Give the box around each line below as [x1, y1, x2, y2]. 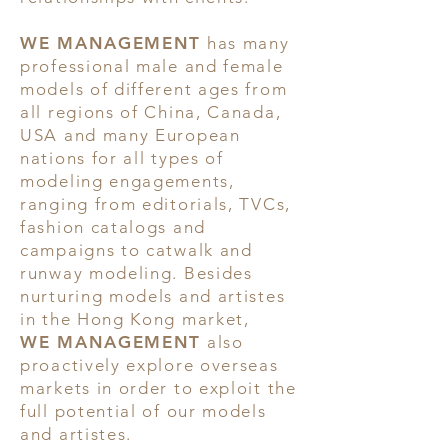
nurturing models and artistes [20, 286, 286, 306]
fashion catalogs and [20, 217, 206, 237]
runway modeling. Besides [20, 263, 253, 283]
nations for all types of [20, 148, 224, 168]
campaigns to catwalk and [20, 240, 253, 260]
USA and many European [20, 125, 241, 145]
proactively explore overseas [20, 355, 279, 375]
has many [201, 33, 290, 53]
